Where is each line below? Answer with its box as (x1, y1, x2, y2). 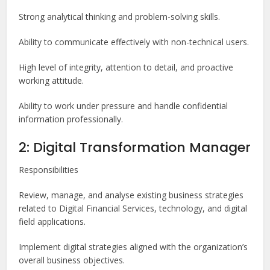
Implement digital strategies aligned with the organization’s (19, 241, 248, 253)
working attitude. (19, 75, 84, 87)
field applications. (19, 216, 86, 228)
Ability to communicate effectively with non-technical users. (19, 36, 250, 48)
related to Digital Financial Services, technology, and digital (19, 202, 248, 215)
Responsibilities (19, 164, 79, 176)
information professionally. (19, 113, 124, 125)
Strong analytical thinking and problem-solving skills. (19, 11, 221, 23)
